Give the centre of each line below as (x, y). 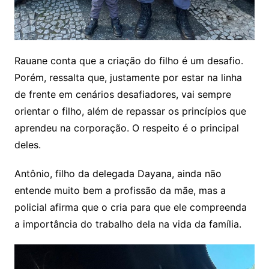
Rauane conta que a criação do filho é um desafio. (128, 61)
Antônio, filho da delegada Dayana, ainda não (118, 174)
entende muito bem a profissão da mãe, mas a (120, 191)
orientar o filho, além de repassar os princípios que (130, 111)
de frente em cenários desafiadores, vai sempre (122, 95)
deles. (27, 145)
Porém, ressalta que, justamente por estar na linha (128, 78)
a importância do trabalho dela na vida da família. (128, 224)
